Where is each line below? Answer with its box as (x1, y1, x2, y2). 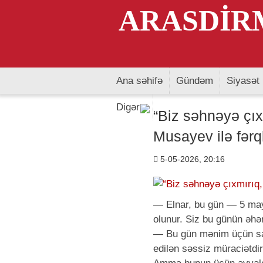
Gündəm (176, 75, 213, 86)
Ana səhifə (116, 75, 163, 86)
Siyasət (227, 75, 259, 86)
